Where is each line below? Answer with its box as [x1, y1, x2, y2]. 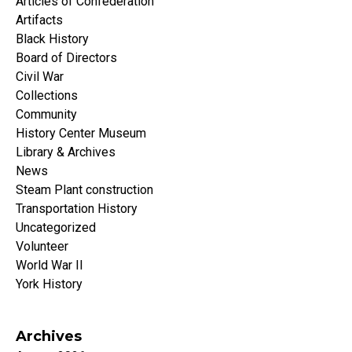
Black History [16, 31, 89, 47]
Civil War [16, 69, 64, 85]
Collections [16, 88, 78, 104]
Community [16, 107, 77, 123]
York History [16, 277, 82, 292]
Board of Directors [16, 50, 117, 66]
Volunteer [16, 239, 68, 255]
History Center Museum [16, 126, 146, 141]
